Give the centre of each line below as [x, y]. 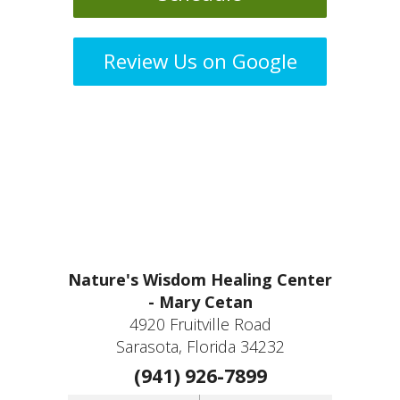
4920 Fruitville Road [200, 324]
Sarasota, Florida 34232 [200, 346]
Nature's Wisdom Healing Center [200, 279]
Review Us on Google [200, 62]
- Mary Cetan [200, 301]
